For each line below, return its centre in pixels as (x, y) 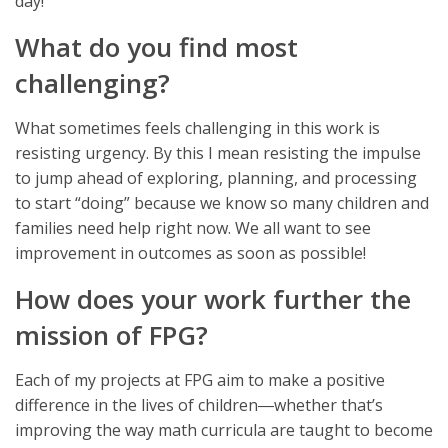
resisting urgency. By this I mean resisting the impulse (218, 152)
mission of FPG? (111, 334)
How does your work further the (213, 298)
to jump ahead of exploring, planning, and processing (216, 177)
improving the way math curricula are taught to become (224, 429)
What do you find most (156, 46)
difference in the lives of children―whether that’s (199, 404)
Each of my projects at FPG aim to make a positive (200, 379)
